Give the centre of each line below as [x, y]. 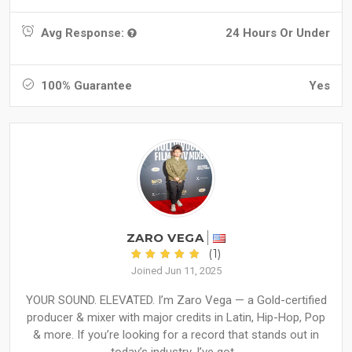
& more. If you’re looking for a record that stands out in [176, 335]
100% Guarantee [85, 86]
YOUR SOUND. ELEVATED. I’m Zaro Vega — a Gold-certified [176, 301]
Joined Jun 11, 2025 [176, 271]
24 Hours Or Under [278, 33]
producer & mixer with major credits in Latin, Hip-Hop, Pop [176, 318]
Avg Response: [82, 33]
